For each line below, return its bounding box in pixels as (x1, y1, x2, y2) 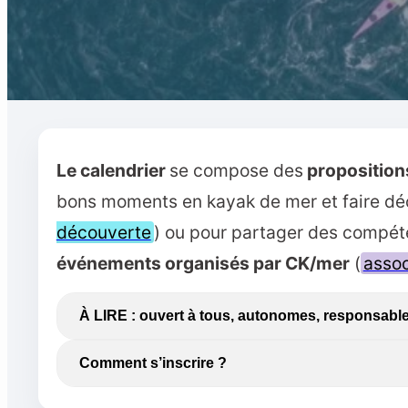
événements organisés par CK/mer (56, 252, 350, 275)
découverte (56, 221, 151, 244)
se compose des (168, 159, 303, 182)
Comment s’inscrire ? (78, 355, 227, 372)
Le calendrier (56, 159, 169, 182)
